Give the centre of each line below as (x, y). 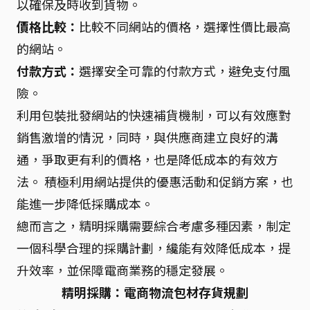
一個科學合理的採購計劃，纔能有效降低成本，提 (154, 248)
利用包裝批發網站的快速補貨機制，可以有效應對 (154, 115)
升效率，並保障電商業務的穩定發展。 (122, 270)
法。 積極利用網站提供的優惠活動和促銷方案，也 (155, 181)
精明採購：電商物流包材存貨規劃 (155, 292)
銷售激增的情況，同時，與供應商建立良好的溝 (147, 137)
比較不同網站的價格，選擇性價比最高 (185, 26)
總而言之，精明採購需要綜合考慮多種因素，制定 (154, 226)
